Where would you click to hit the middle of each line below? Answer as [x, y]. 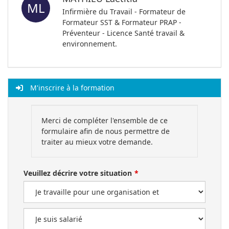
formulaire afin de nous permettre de [106, 131]
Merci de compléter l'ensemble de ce [105, 120]
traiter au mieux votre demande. [97, 142]
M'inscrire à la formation [71, 88]
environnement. [90, 43]
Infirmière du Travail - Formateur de [124, 11]
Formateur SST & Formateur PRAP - [122, 22]
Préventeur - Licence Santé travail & [123, 33]
